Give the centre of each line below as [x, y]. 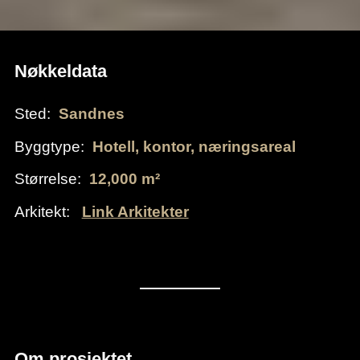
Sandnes [91, 114]
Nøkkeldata [60, 71]
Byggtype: [49, 146]
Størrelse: [47, 179]
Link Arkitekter [135, 211]
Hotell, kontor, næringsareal [194, 146]
